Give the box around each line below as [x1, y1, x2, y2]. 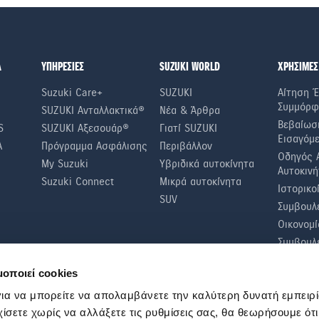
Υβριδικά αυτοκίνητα [159, 157, 254, 170]
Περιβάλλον [159, 139, 212, 152]
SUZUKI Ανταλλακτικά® [41, 103, 145, 117]
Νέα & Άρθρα [159, 103, 220, 117]
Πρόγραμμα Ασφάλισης [41, 139, 148, 152]
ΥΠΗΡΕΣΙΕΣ [41, 59, 85, 75]
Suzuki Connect [41, 174, 115, 188]
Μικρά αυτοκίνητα [159, 174, 241, 188]
